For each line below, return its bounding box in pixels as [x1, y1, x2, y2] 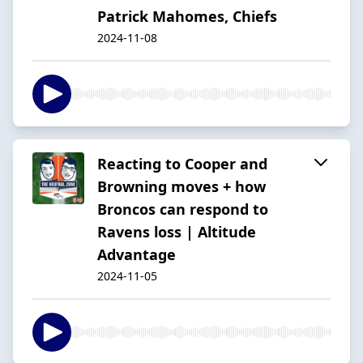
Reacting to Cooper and [97, 153, 267, 173]
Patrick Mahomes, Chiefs [97, 6, 277, 26]
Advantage [97, 244, 176, 264]
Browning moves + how [97, 176, 266, 196]
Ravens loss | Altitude [97, 221, 256, 241]
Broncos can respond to [97, 199, 268, 219]
